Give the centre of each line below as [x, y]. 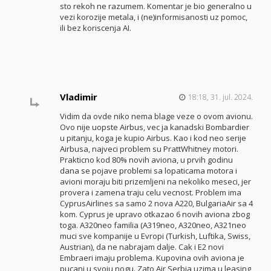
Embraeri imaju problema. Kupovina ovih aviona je [152, 257]
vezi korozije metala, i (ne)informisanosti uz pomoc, [153, 17]
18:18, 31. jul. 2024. [220, 97]
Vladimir [78, 96]
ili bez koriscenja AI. [95, 28]
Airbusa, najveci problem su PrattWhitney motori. [149, 149]
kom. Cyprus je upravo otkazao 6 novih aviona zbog [155, 214]
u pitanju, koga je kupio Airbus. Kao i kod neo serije [153, 138]
